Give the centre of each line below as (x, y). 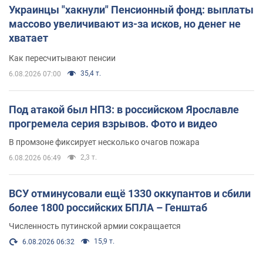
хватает (28, 38)
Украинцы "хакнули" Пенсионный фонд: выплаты (131, 9)
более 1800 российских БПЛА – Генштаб (108, 207)
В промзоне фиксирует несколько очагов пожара (104, 142)
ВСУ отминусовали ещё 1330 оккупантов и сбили (130, 193)
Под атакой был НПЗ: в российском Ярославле (124, 109)
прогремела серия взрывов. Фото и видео (113, 123)
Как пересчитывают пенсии (62, 58)
